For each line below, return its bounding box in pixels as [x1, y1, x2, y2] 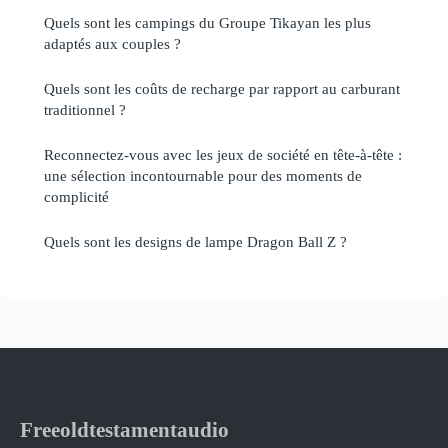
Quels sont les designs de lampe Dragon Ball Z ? [44, 233, 347, 251]
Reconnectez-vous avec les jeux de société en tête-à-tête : [44, 146, 402, 164]
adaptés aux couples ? [44, 35, 181, 53]
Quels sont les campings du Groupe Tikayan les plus [44, 14, 371, 32]
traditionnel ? [44, 101, 126, 119]
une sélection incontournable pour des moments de [44, 167, 362, 185]
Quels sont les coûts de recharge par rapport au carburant [44, 80, 400, 98]
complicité [44, 188, 109, 206]
